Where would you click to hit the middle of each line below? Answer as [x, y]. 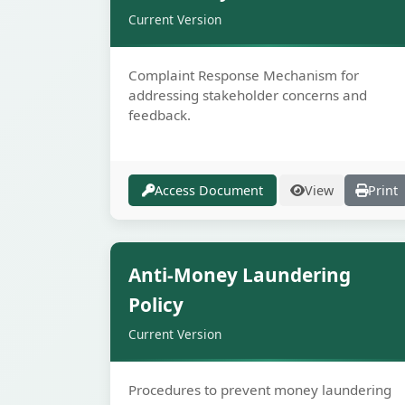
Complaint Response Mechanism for [244, 75]
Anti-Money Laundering [240, 275]
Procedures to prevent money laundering [260, 390]
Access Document [209, 190]
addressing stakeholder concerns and [248, 95]
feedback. [160, 115]
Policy [156, 305]
